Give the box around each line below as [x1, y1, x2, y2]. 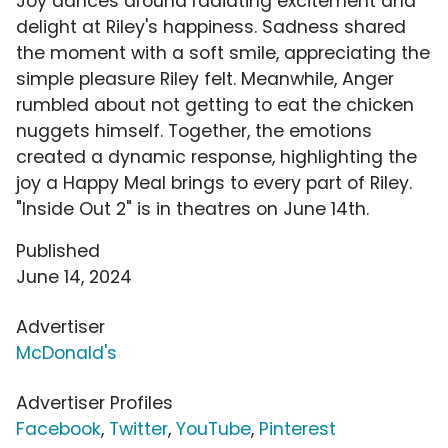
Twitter [109, 417, 168, 442]
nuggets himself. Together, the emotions [16, 119, 372, 144]
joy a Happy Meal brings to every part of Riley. [16, 171, 412, 196]
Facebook [16, 417, 101, 442]
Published [16, 239, 100, 264]
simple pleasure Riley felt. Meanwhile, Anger [16, 67, 394, 92]
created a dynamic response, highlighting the [16, 145, 417, 170]
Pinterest [259, 417, 336, 442]
